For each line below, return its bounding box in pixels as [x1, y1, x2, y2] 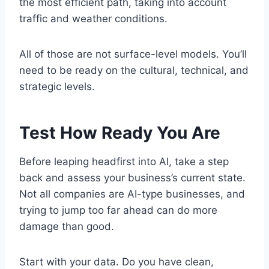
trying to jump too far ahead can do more [19, 204, 217, 217]
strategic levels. [19, 80, 95, 93]
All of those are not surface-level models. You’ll [19, 48, 247, 61]
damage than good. [19, 220, 114, 233]
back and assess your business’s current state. [19, 172, 246, 184]
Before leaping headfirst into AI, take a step [19, 156, 229, 168]
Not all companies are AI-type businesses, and [19, 188, 245, 201]
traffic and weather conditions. [19, 13, 168, 25]
